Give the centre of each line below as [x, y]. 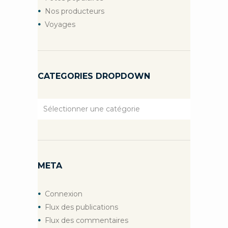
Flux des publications [81, 207]
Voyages [60, 24]
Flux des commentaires [87, 220]
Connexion [64, 194]
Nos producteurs [75, 11]
